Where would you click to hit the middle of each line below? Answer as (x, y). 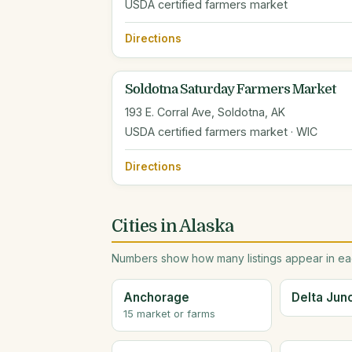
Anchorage (157, 298)
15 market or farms (170, 314)
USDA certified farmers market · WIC (221, 132)
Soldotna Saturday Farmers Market (230, 90)
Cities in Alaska (173, 227)
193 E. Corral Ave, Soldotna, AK (205, 112)
